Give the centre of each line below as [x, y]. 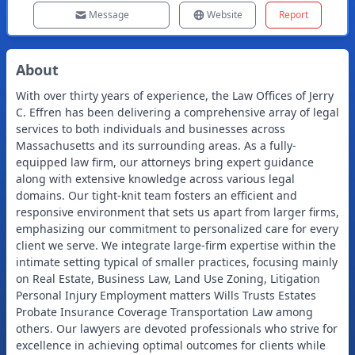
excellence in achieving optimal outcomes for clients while [171, 345]
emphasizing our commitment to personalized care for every [177, 229]
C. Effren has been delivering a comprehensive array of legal [177, 112]
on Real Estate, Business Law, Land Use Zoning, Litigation [168, 279]
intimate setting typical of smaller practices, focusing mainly [177, 262]
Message [109, 15]
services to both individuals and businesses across [151, 129]
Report [294, 15]
